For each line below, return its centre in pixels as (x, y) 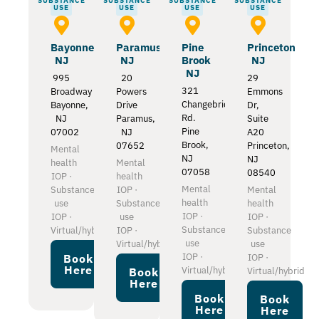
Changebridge (210, 105)
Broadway (71, 92)
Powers (131, 92)
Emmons (265, 92)
